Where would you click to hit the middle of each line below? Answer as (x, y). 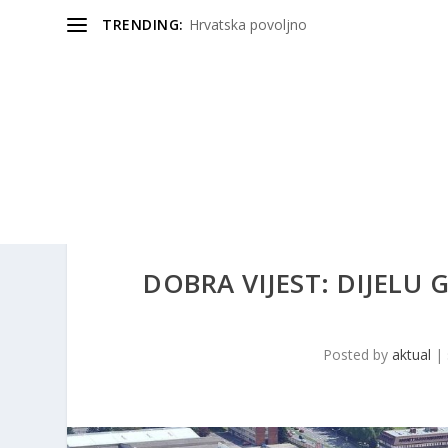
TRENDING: (143, 24)
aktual (411, 355)
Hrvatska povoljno (247, 24)
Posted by (357, 355)
